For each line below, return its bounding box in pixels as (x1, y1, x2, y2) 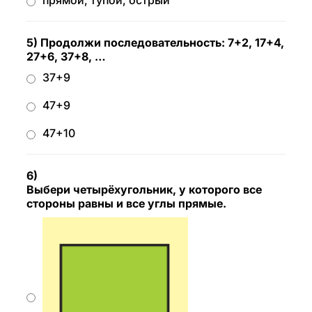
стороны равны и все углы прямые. (26, 196, 226, 210)
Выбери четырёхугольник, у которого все (26, 182, 262, 196)
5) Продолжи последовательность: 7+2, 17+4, (26, 36, 284, 49)
